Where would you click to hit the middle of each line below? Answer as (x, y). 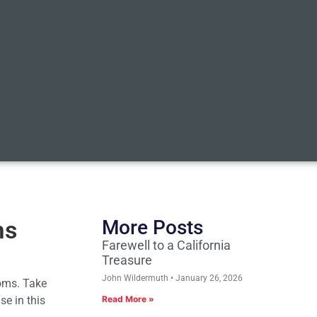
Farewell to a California (166, 246)
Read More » (128, 299)
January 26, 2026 (208, 278)
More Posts (152, 228)
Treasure (127, 260)
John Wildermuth (136, 278)
